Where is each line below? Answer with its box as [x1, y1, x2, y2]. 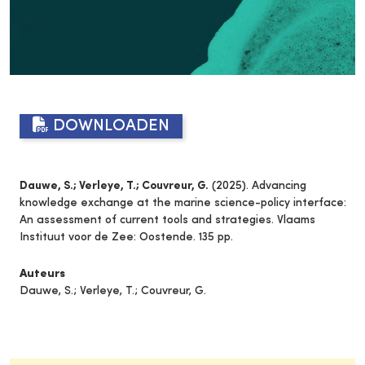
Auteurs [20, 267, 65, 280]
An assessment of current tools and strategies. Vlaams [20, 213, 315, 226]
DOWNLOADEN [49, 117, 169, 134]
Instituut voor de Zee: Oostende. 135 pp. [20, 231, 233, 243]
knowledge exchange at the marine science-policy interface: [20, 196, 346, 209]
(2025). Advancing [209, 179, 306, 191]
